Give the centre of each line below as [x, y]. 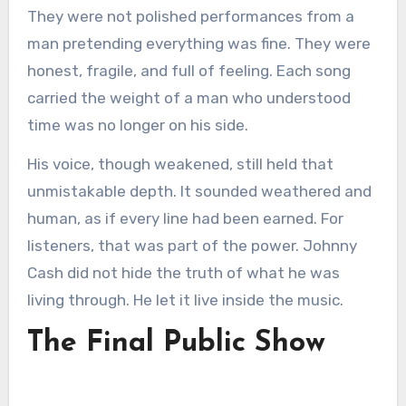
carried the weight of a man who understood [188, 98]
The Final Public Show [176, 344]
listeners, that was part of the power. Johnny [192, 246]
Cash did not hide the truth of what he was [183, 273]
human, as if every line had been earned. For [185, 219]
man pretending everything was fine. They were [198, 44]
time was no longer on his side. [137, 126]
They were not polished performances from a [190, 17]
